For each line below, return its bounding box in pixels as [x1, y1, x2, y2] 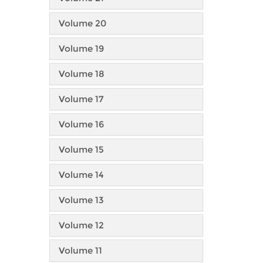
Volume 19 [58, 43, 104, 54]
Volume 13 [58, 194, 104, 205]
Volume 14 [58, 169, 104, 180]
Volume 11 [58, 245, 102, 256]
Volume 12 [58, 220, 104, 231]
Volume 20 [58, 18, 106, 29]
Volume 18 [58, 68, 104, 79]
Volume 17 [58, 93, 103, 104]
